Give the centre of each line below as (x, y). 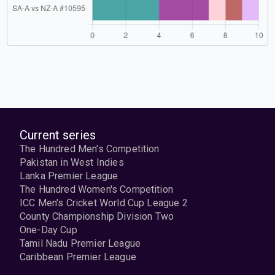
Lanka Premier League (69, 176)
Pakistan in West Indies (72, 162)
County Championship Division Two (97, 216)
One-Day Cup (48, 230)
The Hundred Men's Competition (90, 149)
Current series (58, 135)
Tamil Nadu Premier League (80, 243)
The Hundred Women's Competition (96, 189)
